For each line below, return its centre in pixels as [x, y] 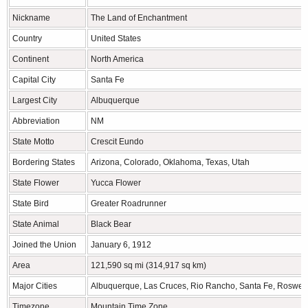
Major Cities [35, 286]
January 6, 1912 [121, 244]
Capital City [34, 79]
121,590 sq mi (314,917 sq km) [148, 265]
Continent [31, 59]
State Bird [31, 203]
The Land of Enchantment [139, 18]
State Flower [36, 183]
